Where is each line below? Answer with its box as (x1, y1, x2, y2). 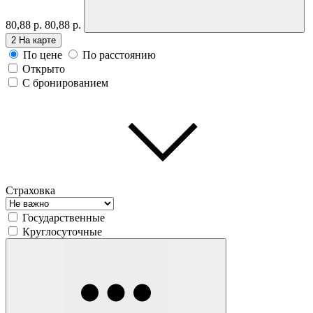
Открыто (22, 62, 65, 75)
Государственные (22, 211, 105, 224)
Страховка (6, 184, 55, 196)
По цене (23, 48, 62, 61)
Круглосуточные (22, 225, 102, 238)
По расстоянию (82, 48, 156, 61)
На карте (19, 34, 56, 45)
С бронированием (22, 76, 108, 89)
